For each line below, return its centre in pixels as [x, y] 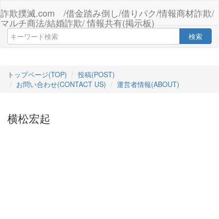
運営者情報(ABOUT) [148, 84]
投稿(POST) [96, 74]
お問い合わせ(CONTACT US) [61, 84]
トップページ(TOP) [37, 74]
